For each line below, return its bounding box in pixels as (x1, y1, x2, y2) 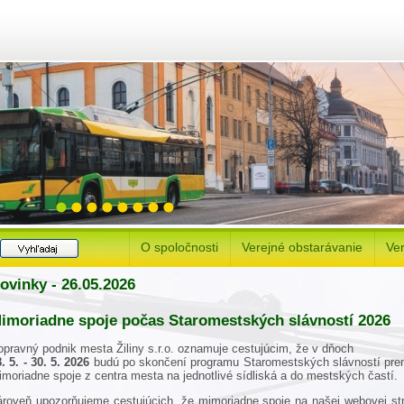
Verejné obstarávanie (242, 240, 363, 254)
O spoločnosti (141, 240, 218, 254)
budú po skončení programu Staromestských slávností (93, 354, 384, 369)
